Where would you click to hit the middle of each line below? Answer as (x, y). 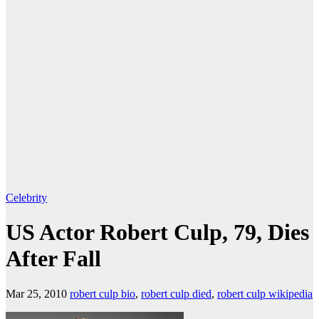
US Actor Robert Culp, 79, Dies (157, 232)
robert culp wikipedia (265, 293)
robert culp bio (103, 293)
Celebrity (26, 198)
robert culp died (176, 293)
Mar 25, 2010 (36, 293)
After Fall (53, 259)
